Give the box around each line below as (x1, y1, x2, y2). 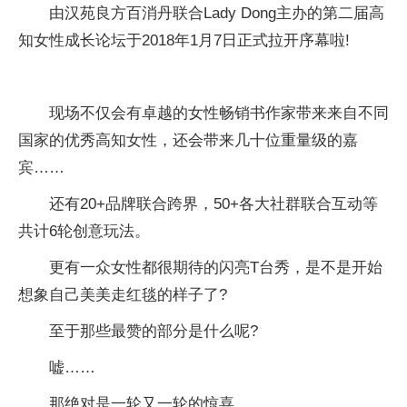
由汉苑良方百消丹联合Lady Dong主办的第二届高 (49, 5, 384, 22)
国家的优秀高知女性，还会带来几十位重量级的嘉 (18, 132, 358, 149)
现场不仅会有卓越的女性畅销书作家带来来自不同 (49, 104, 389, 122)
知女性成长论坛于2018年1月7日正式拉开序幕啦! (18, 32, 350, 49)
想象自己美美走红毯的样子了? (18, 286, 227, 303)
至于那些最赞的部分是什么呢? (49, 323, 258, 340)
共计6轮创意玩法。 (18, 223, 150, 240)
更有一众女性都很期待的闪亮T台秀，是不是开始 (49, 259, 382, 276)
